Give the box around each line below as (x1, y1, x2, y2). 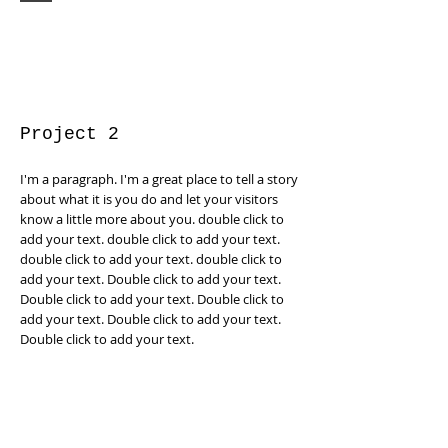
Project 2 (20, 124, 119, 144)
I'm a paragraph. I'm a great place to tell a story (20, 170, 298, 188)
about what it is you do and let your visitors (20, 190, 278, 208)
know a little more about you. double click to (20, 210, 284, 228)
